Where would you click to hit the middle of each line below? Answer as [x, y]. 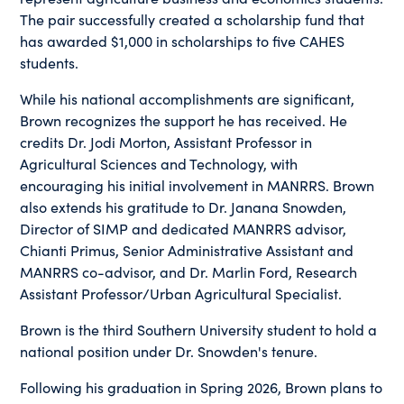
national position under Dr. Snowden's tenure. [169, 350]
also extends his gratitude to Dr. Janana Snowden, [184, 206]
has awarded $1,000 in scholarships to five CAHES [183, 40]
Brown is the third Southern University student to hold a [199, 329]
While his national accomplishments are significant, [188, 98]
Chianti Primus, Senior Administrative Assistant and [187, 249]
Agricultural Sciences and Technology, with [159, 163]
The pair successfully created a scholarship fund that [193, 18]
